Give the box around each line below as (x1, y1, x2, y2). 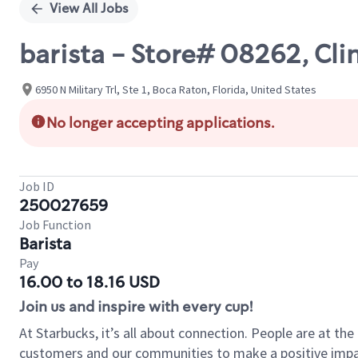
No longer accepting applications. (46, 113, 275, 133)
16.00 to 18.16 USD (19, 272, 160, 292)
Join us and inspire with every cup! (19, 297, 253, 316)
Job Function (19, 217, 91, 233)
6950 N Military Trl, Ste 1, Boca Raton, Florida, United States (35, 82, 316, 97)
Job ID (19, 178, 54, 194)
